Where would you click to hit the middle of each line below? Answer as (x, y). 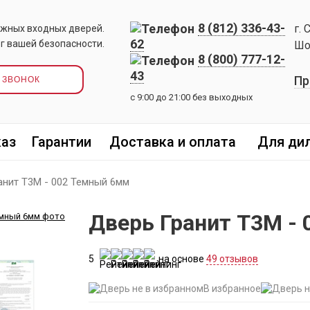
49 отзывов (232, 258)
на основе (182, 258)
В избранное (232, 289)
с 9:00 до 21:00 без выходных (191, 97)
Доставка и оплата (173, 142)
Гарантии (61, 142)
